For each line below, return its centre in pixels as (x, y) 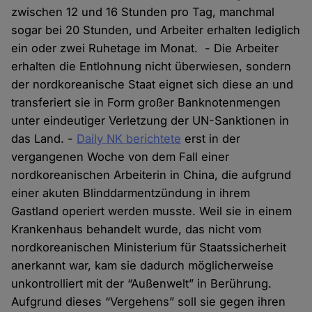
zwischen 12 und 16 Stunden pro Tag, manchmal (143, 12)
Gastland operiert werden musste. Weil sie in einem (152, 211)
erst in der (211, 139)
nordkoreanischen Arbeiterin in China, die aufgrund (151, 175)
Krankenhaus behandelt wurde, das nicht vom (136, 229)
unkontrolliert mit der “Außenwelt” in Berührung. (142, 284)
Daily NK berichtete (129, 139)
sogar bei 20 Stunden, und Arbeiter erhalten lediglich (156, 30)
